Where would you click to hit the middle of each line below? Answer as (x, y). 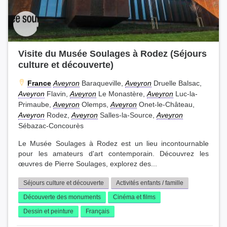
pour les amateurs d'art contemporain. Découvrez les (113, 154)
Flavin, (57, 93)
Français (98, 211)
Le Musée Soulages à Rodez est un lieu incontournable (113, 143)
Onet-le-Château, (166, 104)
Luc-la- (185, 93)
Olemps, (95, 104)
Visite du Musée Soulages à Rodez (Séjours (112, 53)
